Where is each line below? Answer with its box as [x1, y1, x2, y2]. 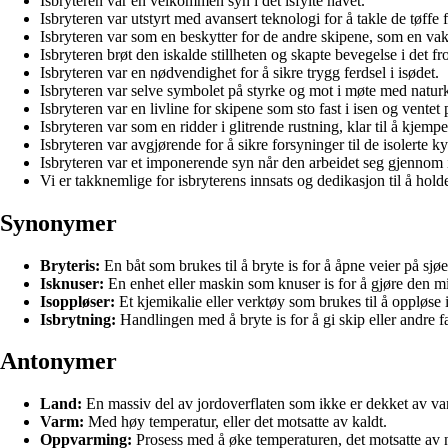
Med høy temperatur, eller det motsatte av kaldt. [84, 413, 387, 431]
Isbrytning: [40, 310, 116, 328]
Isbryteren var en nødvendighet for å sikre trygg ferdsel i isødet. [40, 63, 439, 81]
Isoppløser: [40, 292, 115, 310]
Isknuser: [40, 274, 104, 292]
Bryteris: [40, 256, 100, 274]
